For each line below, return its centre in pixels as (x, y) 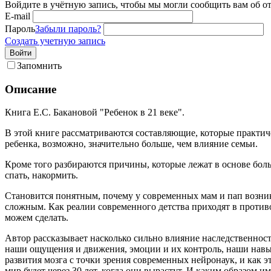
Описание (31, 89)
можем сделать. (37, 218)
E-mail (18, 16)
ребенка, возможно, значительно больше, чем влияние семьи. (131, 144)
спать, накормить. (41, 175)
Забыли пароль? (68, 28)
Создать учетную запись (55, 41)
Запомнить (39, 65)
